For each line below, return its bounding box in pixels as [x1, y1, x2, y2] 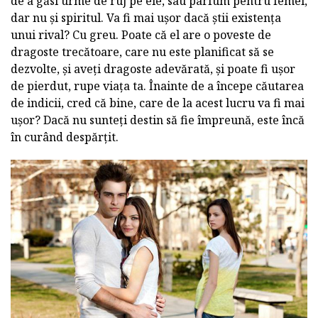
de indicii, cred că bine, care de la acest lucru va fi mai [11, 95, 305, 111]
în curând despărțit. [11, 129, 119, 146]
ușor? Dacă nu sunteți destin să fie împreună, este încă [11, 112, 305, 128]
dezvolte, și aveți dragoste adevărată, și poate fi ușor [11, 61, 295, 77]
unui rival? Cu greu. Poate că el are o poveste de [11, 27, 271, 43]
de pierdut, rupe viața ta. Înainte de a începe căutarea [11, 78, 304, 94]
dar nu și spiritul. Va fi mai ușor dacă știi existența [11, 10, 281, 26]
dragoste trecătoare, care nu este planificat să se [11, 44, 274, 60]
